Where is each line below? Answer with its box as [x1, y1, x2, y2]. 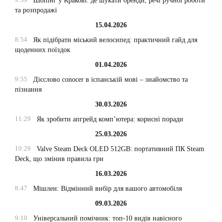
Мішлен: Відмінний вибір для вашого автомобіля [33, 185, 182, 193]
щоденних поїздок [15, 46, 70, 54]
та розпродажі [15, 6, 57, 14]
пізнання [15, 86, 42, 94]
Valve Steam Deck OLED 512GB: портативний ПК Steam [36, 145, 204, 153]
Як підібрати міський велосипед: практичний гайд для [33, 36, 197, 44]
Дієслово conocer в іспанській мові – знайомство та [33, 76, 188, 84]
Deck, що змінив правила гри [15, 155, 104, 163]
